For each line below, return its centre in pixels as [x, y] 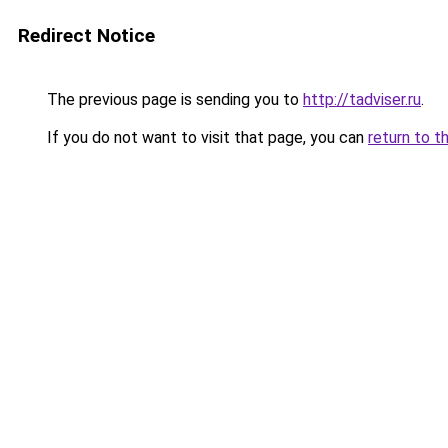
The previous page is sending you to [173, 99]
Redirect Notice [86, 35]
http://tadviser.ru [362, 99]
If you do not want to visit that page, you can [205, 137]
